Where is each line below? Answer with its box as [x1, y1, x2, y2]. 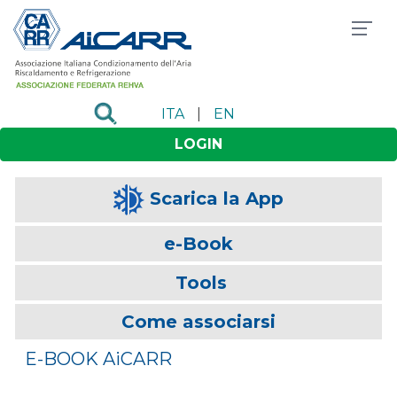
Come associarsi [121, 310, 276, 332]
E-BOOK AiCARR [20, 347, 172, 370]
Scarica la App [150, 187, 284, 209]
